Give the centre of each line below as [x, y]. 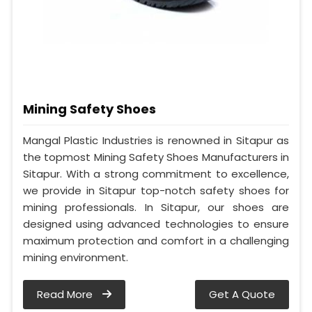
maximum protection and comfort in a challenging [156, 240]
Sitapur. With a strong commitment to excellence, [156, 173]
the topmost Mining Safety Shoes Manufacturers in [156, 157]
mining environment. [76, 257]
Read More [66, 294]
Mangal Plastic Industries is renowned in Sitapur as [156, 140]
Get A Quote [242, 294]
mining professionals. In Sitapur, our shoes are [156, 207]
